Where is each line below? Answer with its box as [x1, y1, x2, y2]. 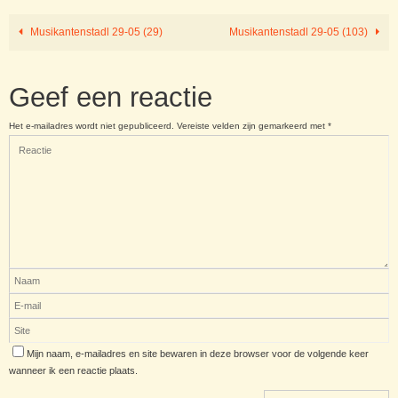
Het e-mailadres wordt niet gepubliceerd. [9, 121, 174, 131]
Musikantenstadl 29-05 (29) [27, 26, 163, 39]
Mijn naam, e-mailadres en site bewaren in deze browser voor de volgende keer [27, 348, 369, 360]
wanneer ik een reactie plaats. [9, 365, 138, 377]
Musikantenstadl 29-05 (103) [229, 26, 371, 39]
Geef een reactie [9, 82, 212, 114]
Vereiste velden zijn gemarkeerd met [177, 121, 328, 131]
